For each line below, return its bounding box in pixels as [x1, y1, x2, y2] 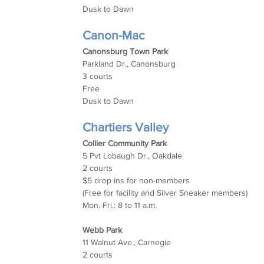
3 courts [82, 71, 113, 81]
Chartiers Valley [82, 120, 169, 134]
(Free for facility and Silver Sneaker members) [82, 187, 248, 197]
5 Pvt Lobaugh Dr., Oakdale [82, 150, 183, 160]
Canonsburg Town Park [82, 46, 169, 56]
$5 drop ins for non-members [82, 175, 190, 185]
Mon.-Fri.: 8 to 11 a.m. [82, 200, 157, 210]
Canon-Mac [82, 28, 145, 42]
